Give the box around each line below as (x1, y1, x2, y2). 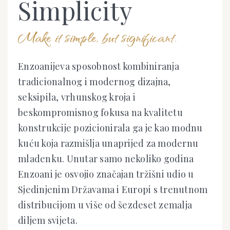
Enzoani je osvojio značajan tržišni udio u (18, 168, 194, 181)
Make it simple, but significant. (18, 26, 177, 48)
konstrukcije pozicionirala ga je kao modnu (18, 122, 203, 135)
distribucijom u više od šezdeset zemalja (18, 199, 192, 212)
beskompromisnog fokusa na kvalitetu (18, 106, 183, 119)
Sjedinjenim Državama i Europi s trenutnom (18, 183, 208, 196)
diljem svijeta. (18, 214, 78, 227)
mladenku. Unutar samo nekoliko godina (18, 152, 194, 165)
